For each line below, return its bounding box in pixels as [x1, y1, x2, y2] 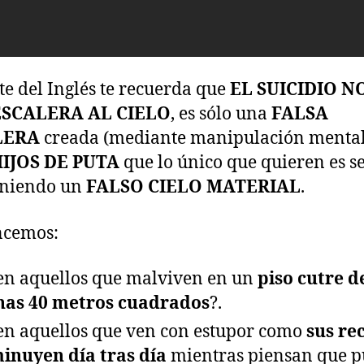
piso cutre [258, 267, 344, 290]
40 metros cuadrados [28, 292, 210, 314]
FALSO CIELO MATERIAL [86, 176, 301, 199]
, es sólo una [171, 103, 271, 126]
